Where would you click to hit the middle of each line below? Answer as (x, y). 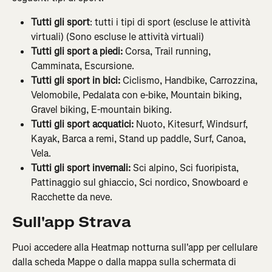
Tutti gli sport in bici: (76, 80)
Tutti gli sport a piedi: (77, 51)
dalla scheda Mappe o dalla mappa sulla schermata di (125, 262)
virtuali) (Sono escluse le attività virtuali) (117, 36)
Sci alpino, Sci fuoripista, (187, 168)
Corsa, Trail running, (168, 51)
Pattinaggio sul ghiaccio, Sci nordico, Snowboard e (141, 182)
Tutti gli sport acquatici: (82, 124)
